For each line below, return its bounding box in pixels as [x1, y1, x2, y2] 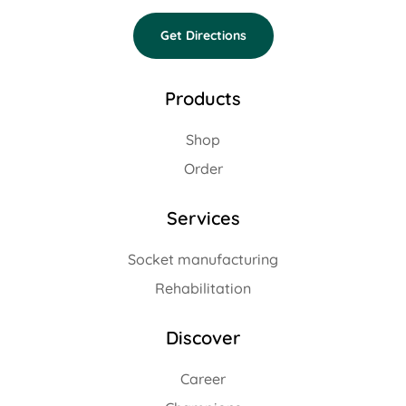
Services [166, 207, 240, 230]
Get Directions [159, 27, 246, 44]
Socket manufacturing [128, 250, 278, 269]
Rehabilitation [155, 279, 251, 298]
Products [165, 87, 241, 111]
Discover [166, 326, 240, 350]
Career [180, 370, 226, 389]
